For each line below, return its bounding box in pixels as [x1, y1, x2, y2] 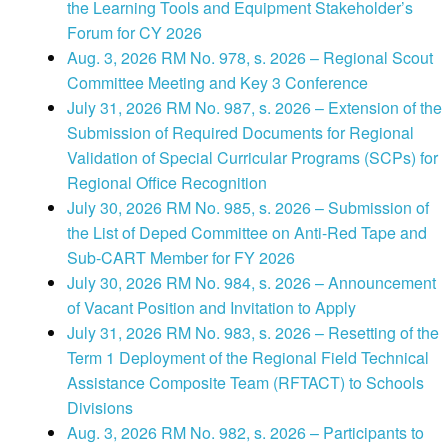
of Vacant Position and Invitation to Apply [67, 296, 356, 320]
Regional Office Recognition [67, 171, 267, 195]
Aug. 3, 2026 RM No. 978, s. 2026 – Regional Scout [67, 46, 433, 70]
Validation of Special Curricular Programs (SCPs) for [67, 146, 438, 170]
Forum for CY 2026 [67, 21, 202, 45]
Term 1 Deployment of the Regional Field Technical [67, 346, 429, 370]
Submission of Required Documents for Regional [67, 121, 414, 145]
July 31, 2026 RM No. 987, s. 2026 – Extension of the [67, 96, 442, 120]
